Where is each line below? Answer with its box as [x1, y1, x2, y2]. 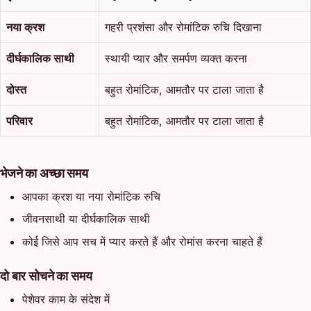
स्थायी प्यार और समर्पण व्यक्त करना [105, 51, 247, 65]
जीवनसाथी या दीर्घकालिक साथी [22, 212, 150, 226]
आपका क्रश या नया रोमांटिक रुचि [22, 189, 160, 203]
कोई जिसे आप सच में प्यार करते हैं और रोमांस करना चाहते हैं [22, 234, 262, 249]
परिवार [6, 113, 33, 128]
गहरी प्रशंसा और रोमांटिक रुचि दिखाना [105, 19, 262, 34]
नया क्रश [6, 19, 44, 34]
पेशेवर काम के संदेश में [22, 292, 110, 306]
